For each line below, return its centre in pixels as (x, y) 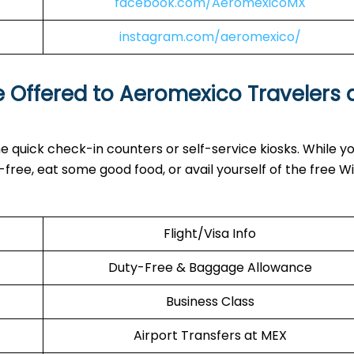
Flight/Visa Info (210, 233)
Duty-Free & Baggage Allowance (210, 267)
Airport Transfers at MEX (210, 335)
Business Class (210, 301)
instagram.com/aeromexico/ (210, 37)
